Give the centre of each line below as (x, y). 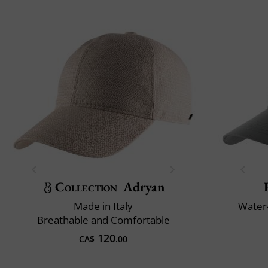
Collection (86, 187)
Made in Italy (103, 206)
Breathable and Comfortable (103, 220)
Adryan (144, 187)
